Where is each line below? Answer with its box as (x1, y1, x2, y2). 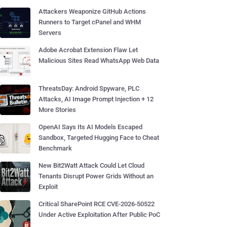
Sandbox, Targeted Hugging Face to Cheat (39, 134, 159, 141)
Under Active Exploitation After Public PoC (39, 211, 160, 218)
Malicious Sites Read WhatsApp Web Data (39, 57, 159, 64)
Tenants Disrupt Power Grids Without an (39, 172, 154, 180)
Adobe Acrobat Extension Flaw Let (39, 46, 138, 54)
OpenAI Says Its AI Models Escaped (39, 123, 142, 131)
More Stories (39, 106, 76, 113)
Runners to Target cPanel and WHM (39, 18, 141, 26)
